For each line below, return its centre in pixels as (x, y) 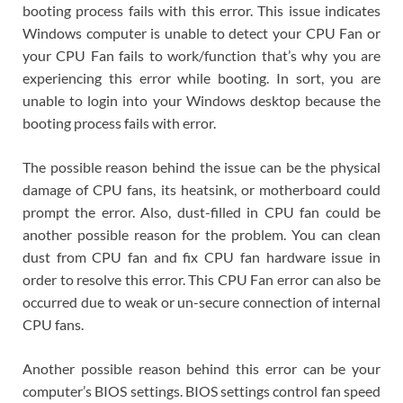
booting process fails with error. (119, 122)
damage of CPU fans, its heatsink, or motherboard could (201, 189)
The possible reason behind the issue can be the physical (201, 166)
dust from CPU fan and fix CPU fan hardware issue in (201, 256)
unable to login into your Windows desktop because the (201, 100)
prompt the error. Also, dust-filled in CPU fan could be (201, 211)
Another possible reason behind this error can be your (201, 368)
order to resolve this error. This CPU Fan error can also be (201, 279)
